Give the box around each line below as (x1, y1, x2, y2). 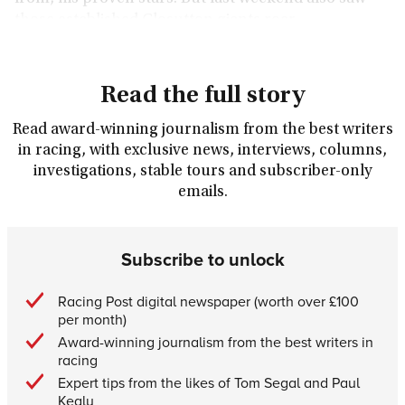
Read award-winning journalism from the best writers (12, 122, 393, 138)
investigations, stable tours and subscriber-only (33, 164, 372, 180)
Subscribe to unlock (120, 246, 285, 272)
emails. (177, 184, 228, 201)
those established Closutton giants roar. (14, 13, 297, 29)
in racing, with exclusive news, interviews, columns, (18, 143, 387, 159)
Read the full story (99, 84, 306, 109)
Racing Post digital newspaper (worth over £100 (58, 291, 359, 311)
